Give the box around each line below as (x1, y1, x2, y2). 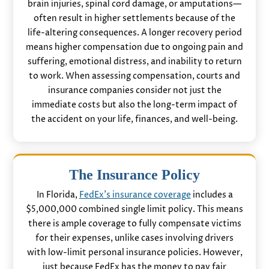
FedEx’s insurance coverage (79, 189, 191, 201)
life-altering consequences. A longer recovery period (27, 26, 242, 38)
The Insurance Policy (69, 166, 200, 183)
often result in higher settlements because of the (34, 12, 235, 24)
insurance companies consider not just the (47, 84, 222, 96)
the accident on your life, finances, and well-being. (31, 113, 238, 125)
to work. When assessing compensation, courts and (29, 70, 240, 82)
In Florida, (36, 189, 79, 201)
